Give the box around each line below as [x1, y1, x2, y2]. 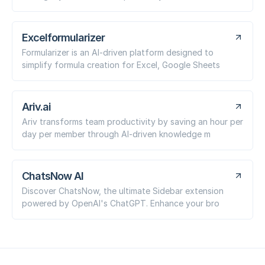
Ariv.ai [22, 100, 51, 113]
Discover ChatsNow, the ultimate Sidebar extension [22, 185, 224, 196]
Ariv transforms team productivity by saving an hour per [22, 116, 243, 127]
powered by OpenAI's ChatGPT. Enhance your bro [22, 198, 219, 208]
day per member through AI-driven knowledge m [22, 128, 211, 139]
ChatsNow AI [22, 169, 83, 182]
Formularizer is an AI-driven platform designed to [22, 47, 214, 57]
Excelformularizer [22, 31, 105, 44]
